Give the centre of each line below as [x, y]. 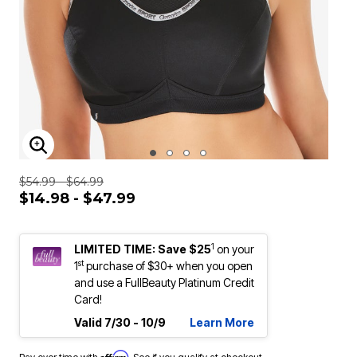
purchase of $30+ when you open [168, 266]
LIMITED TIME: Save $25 [143, 249]
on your [235, 249]
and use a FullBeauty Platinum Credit [164, 282]
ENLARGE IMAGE [100, 155]
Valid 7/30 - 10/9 [120, 322]
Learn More [222, 322]
